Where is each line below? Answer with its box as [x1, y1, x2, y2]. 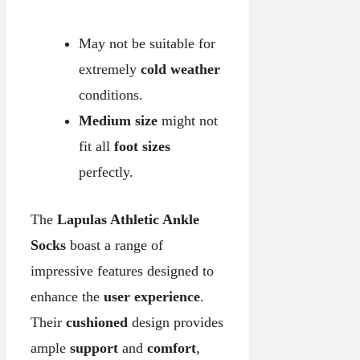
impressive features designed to [31, 262, 214, 279]
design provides [128, 313, 223, 330]
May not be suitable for [78, 35, 215, 51]
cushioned [66, 313, 128, 330]
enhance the [31, 288, 104, 305]
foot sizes [113, 137, 170, 154]
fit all [78, 137, 114, 154]
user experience [104, 288, 200, 305]
